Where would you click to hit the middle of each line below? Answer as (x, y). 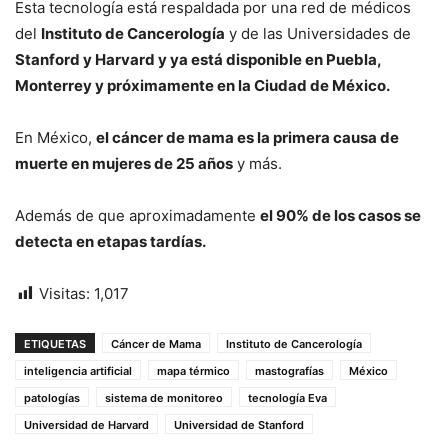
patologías (52, 397)
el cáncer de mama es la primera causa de (247, 137)
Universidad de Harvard (86, 424)
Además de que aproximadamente (137, 215)
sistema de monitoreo (164, 397)
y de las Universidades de (318, 33)
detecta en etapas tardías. (110, 241)
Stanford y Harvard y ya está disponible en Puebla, (198, 59)
